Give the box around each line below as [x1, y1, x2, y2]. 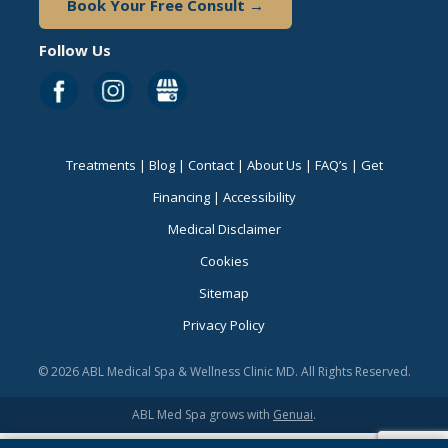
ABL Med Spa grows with [132, 406, 273, 424]
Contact [187, 156, 234, 175]
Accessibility [222, 188, 296, 207]
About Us [246, 156, 302, 175]
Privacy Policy [183, 316, 265, 335]
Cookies [199, 252, 249, 271]
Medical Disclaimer [167, 220, 281, 239]
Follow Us [39, 40, 111, 61]
